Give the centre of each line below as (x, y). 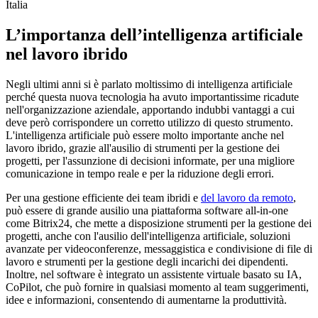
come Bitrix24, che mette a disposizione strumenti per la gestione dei (159, 224)
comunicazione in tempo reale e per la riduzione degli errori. (140, 174)
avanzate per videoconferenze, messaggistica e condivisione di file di (159, 249)
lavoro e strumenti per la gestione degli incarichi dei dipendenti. (147, 262)
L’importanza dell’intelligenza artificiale (154, 35)
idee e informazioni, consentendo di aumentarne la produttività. (146, 300)
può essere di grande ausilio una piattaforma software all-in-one (147, 211)
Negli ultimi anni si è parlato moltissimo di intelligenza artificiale (149, 84)
